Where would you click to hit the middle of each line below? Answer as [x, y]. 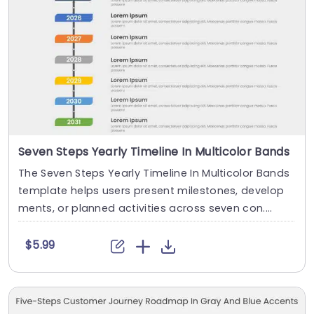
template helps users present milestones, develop [151, 191]
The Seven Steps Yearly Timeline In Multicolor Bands [154, 173]
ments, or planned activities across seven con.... [145, 209]
